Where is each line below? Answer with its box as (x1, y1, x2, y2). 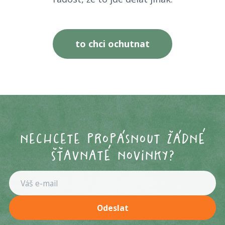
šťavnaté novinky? (50, 149, 175, 163)
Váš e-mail (9, 171, 53, 183)
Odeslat (96, 202, 129, 213)
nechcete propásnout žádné (20, 132, 205, 146)
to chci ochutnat (75, 38, 150, 50)
